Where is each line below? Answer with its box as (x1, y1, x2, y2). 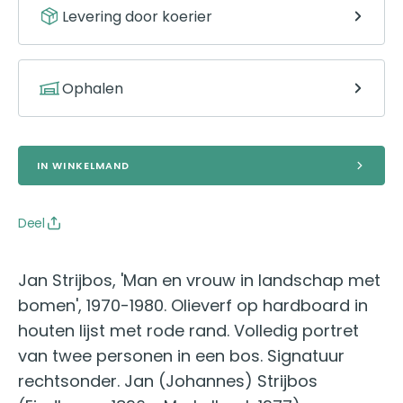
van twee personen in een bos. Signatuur (18, 345, 345, 367)
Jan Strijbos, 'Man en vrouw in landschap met (18, 269, 381, 291)
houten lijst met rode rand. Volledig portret (18, 319, 359, 342)
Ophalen (62, 77, 123, 99)
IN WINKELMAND (37, 157, 130, 173)
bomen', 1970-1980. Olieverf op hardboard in (18, 294, 368, 317)
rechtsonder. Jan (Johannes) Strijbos (18, 370, 318, 392)
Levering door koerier (62, 5, 212, 27)
